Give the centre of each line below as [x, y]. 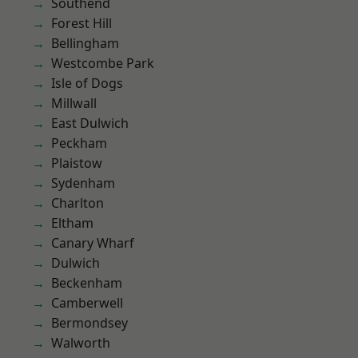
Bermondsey [89, 323]
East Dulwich [90, 123]
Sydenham [83, 183]
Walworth [81, 343]
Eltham [72, 223]
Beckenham [87, 283]
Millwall [74, 103]
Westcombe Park [103, 63]
